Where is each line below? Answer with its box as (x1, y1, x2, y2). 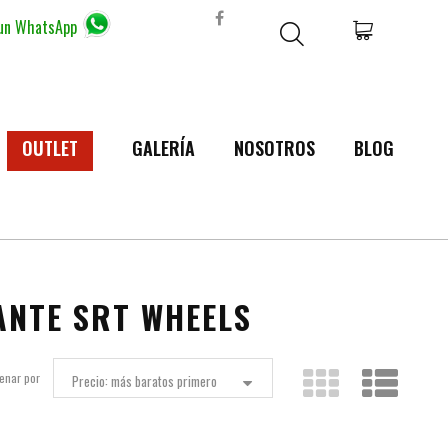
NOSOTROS (233, 135, 315, 161)
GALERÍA (131, 135, 195, 161)
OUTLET (21, 135, 78, 161)
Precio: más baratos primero (72, 371, 217, 391)
